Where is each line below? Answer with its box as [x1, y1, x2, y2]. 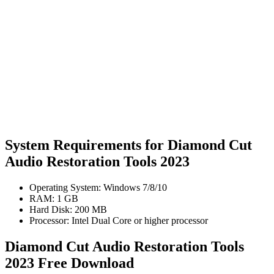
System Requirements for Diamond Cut [5, 136, 252, 153]
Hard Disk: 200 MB [29, 204, 107, 215]
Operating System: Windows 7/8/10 [29, 182, 167, 193]
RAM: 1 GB [29, 193, 78, 204]
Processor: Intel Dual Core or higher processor [29, 215, 208, 226]
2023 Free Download [5, 254, 134, 271]
